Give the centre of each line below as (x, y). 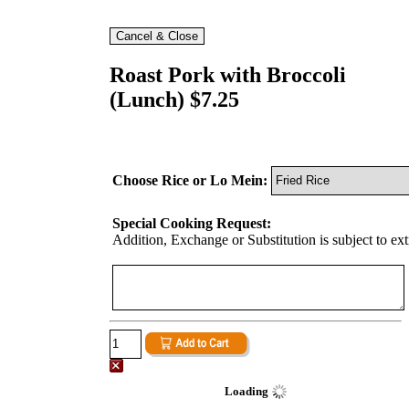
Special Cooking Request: (192, 223)
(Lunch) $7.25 (174, 99)
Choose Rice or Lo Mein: (190, 180)
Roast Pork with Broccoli (228, 74)
